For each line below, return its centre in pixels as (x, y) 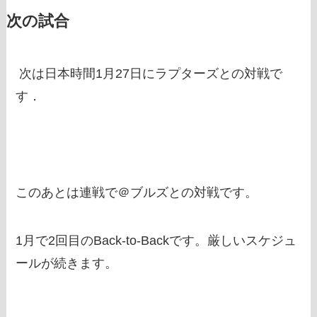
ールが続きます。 (67, 263)
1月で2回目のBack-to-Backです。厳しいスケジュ (156, 240)
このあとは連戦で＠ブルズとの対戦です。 (137, 192)
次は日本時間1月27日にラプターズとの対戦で (149, 74)
